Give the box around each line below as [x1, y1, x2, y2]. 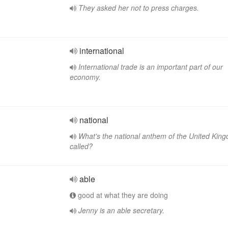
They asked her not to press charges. [78, 3, 199, 13]
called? [70, 141, 93, 151]
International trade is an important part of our [78, 62, 223, 72]
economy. [70, 72, 101, 82]
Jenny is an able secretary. [78, 205, 164, 215]
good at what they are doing [76, 190, 168, 200]
